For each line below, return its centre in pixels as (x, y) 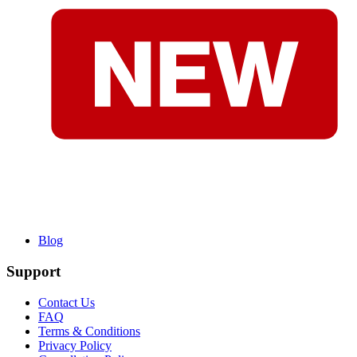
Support (33, 272)
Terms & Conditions (89, 331)
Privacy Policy (75, 345)
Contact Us (67, 302)
